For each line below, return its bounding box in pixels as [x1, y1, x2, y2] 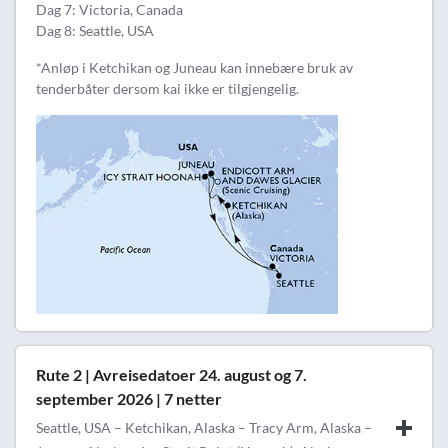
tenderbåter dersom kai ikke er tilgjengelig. [36, 80, 299, 97]
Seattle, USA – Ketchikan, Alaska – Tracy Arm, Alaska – [36, 419, 372, 436]
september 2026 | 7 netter [36, 389, 222, 408]
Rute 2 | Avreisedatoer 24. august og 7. [36, 365, 307, 384]
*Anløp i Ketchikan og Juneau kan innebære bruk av [36, 59, 353, 76]
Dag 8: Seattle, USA [36, 22, 154, 39]
